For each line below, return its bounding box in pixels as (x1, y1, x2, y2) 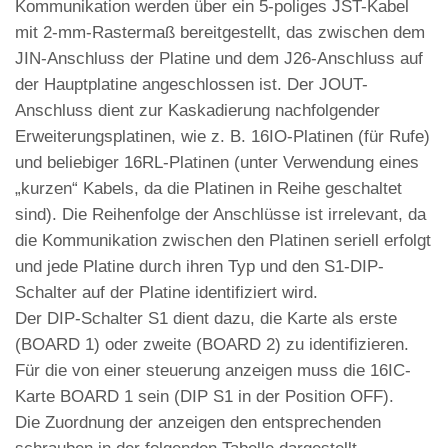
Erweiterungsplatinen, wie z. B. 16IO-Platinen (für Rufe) (15, 126, 430, 146)
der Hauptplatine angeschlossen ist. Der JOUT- (15, 74, 368, 94)
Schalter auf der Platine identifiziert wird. (15, 282, 318, 302)
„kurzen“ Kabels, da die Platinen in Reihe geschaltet (15, 178, 402, 198)
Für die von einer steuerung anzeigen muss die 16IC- (15, 360, 411, 380)
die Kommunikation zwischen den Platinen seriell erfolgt (15, 230, 431, 250)
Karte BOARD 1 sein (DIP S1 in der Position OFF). (15, 386, 394, 406)
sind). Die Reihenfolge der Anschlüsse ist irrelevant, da (15, 204, 426, 224)
